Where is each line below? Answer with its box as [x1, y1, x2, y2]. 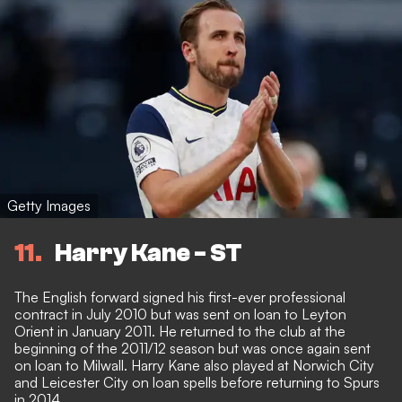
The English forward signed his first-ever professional [14, 288, 345, 307]
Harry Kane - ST [55, 238, 242, 267]
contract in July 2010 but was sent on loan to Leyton [14, 305, 346, 324]
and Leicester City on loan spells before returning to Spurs [14, 373, 380, 392]
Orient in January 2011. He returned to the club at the [14, 322, 345, 341]
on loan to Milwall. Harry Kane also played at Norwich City [14, 356, 374, 375]
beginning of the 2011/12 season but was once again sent [14, 339, 371, 358]
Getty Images [7, 196, 91, 214]
